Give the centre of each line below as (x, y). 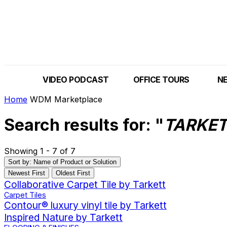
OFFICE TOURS (161, 79)
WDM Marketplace (66, 99)
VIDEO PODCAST (76, 79)
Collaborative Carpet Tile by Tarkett (85, 184)
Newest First (27, 173)
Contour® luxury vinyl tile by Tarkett (85, 205)
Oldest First (73, 173)
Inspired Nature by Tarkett (63, 217)
